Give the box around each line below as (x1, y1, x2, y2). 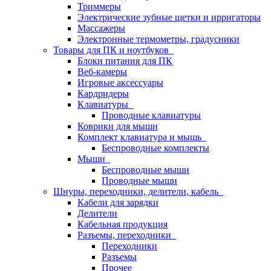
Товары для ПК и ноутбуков (53, 45, 174, 55)
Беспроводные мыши (102, 165, 189, 175)
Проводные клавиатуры (102, 110, 201, 120)
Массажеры (77, 23, 125, 33)
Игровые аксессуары (77, 77, 163, 88)
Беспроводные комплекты (102, 143, 209, 153)
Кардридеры (77, 88, 129, 99)
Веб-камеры (77, 67, 127, 77)
